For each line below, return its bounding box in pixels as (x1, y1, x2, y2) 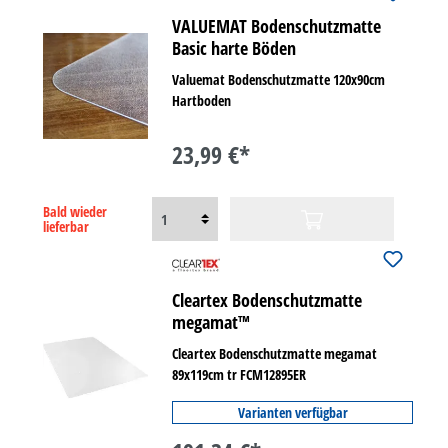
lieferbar (43, 217, 89, 236)
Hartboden (172, 91, 232, 110)
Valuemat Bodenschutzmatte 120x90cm (172, 70, 386, 89)
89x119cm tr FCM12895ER (172, 365, 307, 384)
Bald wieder (43, 202, 107, 221)
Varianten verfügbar (237, 403, 348, 422)
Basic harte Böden (172, 36, 297, 60)
